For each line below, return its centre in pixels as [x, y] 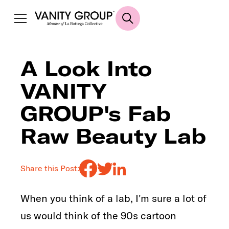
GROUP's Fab [96, 113]
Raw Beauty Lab [113, 136]
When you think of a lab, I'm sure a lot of [113, 198]
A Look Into [86, 68]
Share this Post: [50, 168]
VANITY [64, 91]
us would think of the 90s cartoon [98, 215]
